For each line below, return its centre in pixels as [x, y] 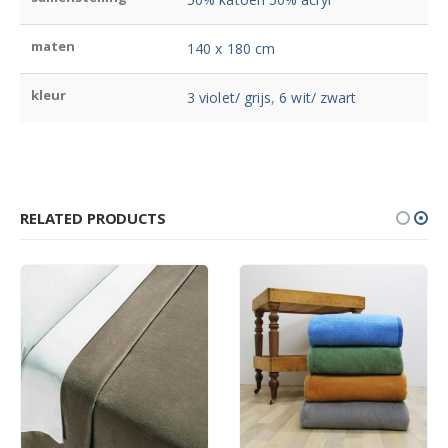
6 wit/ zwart [318, 98]
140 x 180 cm [231, 49]
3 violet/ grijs [229, 98]
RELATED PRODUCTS [93, 218]
